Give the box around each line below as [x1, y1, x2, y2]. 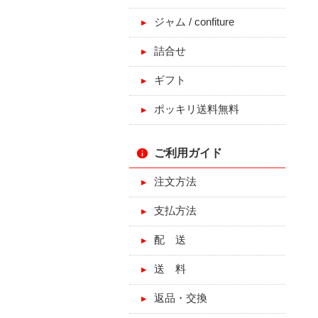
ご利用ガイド [154, 147, 222, 159]
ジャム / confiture [154, 16, 234, 28]
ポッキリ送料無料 [154, 103, 239, 115]
